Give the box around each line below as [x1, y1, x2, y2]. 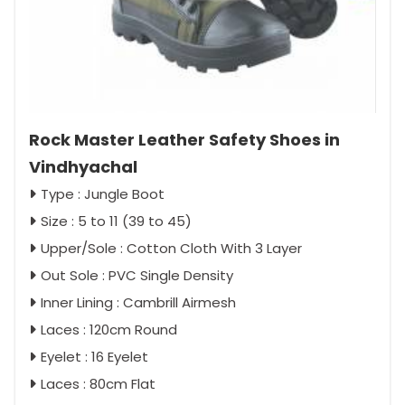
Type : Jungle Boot [41, 184, 165, 203]
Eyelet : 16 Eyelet [41, 346, 148, 366]
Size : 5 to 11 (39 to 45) [41, 211, 192, 231]
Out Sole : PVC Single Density [41, 265, 233, 285]
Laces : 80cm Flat [41, 373, 155, 393]
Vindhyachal [29, 155, 137, 178]
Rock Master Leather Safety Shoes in [29, 127, 340, 151]
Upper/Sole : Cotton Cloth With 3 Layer [41, 238, 302, 258]
